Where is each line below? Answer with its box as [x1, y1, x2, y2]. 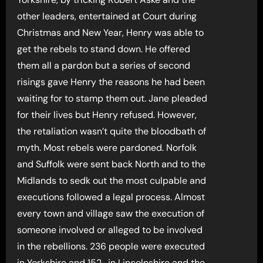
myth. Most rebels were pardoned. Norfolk [17, 141, 197, 154]
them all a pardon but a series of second [17, 59, 191, 72]
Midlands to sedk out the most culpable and [17, 174, 207, 187]
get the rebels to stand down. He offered [17, 43, 191, 56]
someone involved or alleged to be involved [17, 224, 203, 237]
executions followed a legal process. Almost [17, 191, 205, 204]
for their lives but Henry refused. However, [17, 109, 197, 122]
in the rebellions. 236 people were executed [17, 240, 205, 253]
